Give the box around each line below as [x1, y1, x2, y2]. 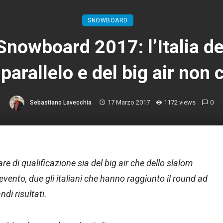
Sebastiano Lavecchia [29, 99, 92, 107]
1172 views [164, 99, 196, 107]
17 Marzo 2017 [107, 99, 150, 107]
